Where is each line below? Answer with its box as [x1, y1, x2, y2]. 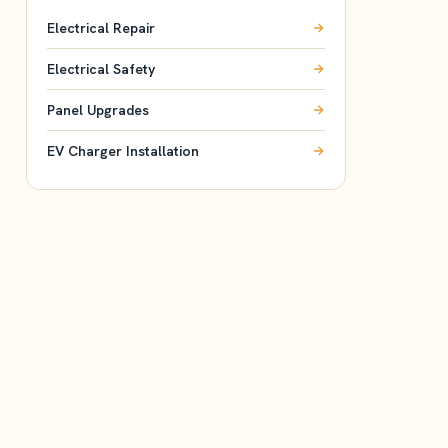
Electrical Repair [47, 19, 155, 37]
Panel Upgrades [47, 101, 149, 119]
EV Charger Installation [47, 142, 199, 160]
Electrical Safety [47, 60, 155, 78]
